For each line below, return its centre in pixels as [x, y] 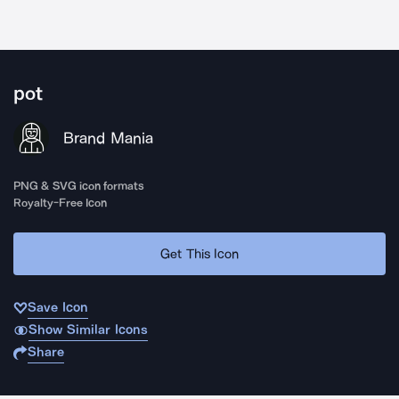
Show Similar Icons [88, 330]
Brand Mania [108, 138]
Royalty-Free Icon [61, 203]
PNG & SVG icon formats [79, 186]
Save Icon [58, 307]
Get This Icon [199, 253]
